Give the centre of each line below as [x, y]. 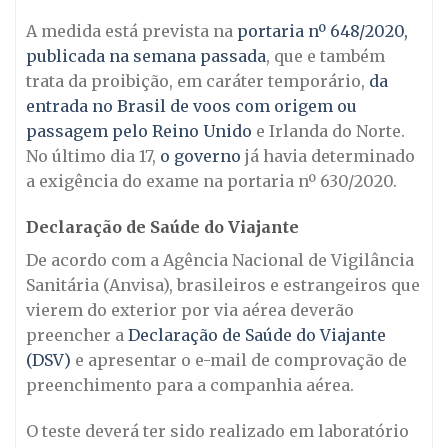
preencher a [77, 334]
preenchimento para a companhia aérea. [190, 384]
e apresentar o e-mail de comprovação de [241, 359]
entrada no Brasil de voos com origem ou [191, 106]
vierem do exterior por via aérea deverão [190, 309]
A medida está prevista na [129, 31]
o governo [202, 156]
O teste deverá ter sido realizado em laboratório [217, 430]
